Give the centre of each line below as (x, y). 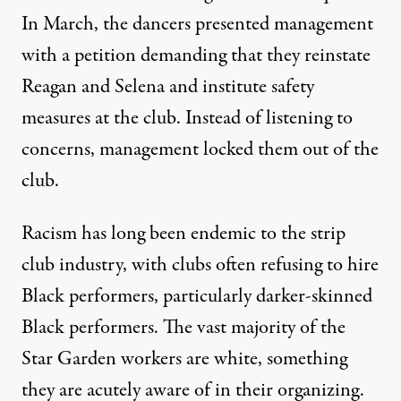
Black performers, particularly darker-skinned (197, 297)
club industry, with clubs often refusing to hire (200, 265)
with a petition (81, 56)
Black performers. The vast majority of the (183, 328)
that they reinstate (299, 56)
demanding (183, 56)
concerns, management (112, 150)
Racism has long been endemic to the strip (183, 234)
